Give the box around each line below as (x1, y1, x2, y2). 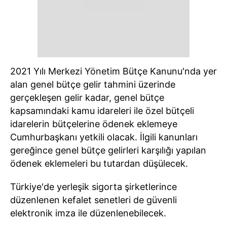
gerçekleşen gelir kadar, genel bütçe (10, 92, 164, 103)
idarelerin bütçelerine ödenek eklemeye (10, 119, 177, 129)
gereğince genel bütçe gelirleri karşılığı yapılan (10, 145, 206, 156)
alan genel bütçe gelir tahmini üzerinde (10, 79, 175, 90)
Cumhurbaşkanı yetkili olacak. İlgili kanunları (10, 132, 198, 142)
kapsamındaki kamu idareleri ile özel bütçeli (10, 105, 194, 116)
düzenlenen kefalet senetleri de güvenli (10, 195, 177, 205)
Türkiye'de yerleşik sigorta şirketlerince (10, 181, 177, 192)
